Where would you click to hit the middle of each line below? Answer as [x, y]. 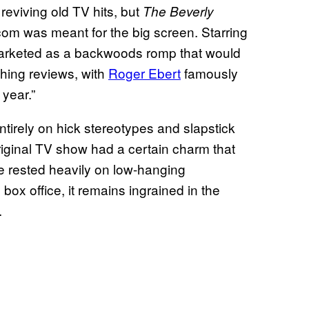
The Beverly [178, 11]
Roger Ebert [144, 73]
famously [209, 73]
